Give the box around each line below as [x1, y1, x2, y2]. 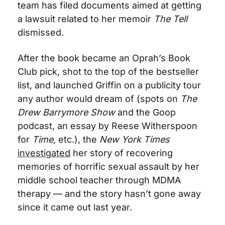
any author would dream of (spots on [18, 93, 180, 104]
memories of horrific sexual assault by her [18, 161, 199, 172]
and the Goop [115, 106, 176, 118]
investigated [18, 147, 70, 158]
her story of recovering [70, 147, 173, 158]
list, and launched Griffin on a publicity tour [18, 79, 201, 90]
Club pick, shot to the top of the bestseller [18, 66, 199, 77]
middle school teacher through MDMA [18, 174, 181, 185]
